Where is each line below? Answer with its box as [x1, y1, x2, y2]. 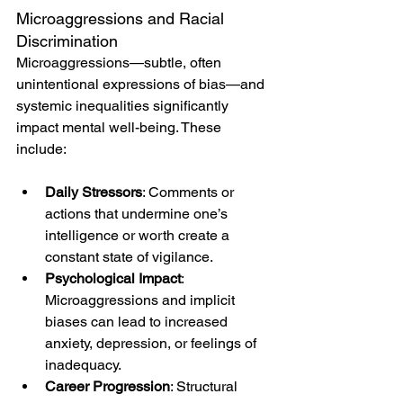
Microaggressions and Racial [16, 8, 228, 28]
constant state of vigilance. [45, 247, 213, 265]
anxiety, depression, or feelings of [45, 334, 260, 352]
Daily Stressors [45, 183, 142, 201]
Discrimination [16, 31, 118, 50]
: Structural [170, 377, 241, 395]
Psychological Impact [45, 269, 181, 287]
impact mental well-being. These [16, 118, 225, 136]
